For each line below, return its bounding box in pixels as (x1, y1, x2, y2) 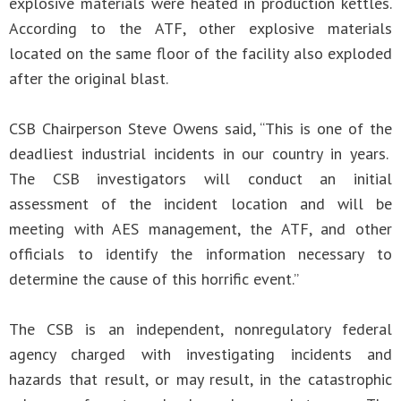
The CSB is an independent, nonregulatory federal (9, 319, 392, 339)
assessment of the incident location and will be (9, 193, 392, 214)
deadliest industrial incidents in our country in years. (9, 143, 392, 164)
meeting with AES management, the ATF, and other (9, 218, 392, 239)
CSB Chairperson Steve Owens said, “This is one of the (9, 118, 392, 139)
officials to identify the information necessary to (9, 243, 392, 264)
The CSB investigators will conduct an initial (9, 168, 392, 189)
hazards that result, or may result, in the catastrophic (9, 369, 392, 389)
